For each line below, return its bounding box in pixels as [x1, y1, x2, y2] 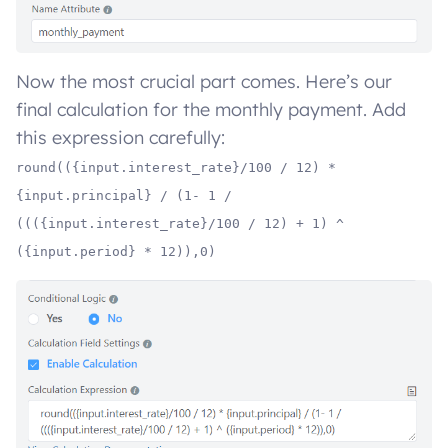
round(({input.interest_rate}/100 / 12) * [16, 160, 336, 176]
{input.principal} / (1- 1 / [16, 188, 232, 204]
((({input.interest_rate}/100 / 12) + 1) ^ [16, 216, 344, 232]
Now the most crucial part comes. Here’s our [16, 70, 392, 94]
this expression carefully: [16, 126, 225, 150]
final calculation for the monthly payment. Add [16, 98, 406, 122]
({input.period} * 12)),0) [16, 244, 216, 260]
